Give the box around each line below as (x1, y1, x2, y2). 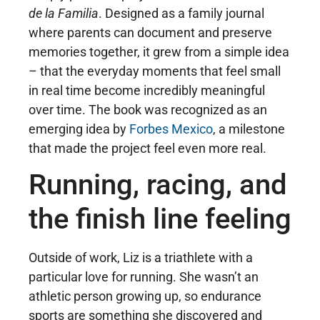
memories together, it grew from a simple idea (29, 44, 289, 59)
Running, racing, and (29, 168, 287, 202)
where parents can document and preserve (29, 24, 272, 40)
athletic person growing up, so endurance (29, 289, 261, 304)
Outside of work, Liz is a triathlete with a (29, 250, 253, 266)
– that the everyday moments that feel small (29, 63, 281, 79)
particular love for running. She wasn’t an (29, 269, 259, 285)
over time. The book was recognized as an (29, 101, 267, 117)
